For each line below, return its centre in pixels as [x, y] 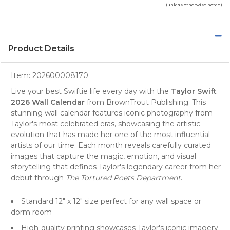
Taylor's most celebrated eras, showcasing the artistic [106, 123]
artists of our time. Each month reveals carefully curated [111, 145]
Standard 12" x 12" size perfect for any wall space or [111, 201]
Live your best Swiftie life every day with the [91, 91]
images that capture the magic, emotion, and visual [103, 156]
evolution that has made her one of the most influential [110, 134]
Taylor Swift [194, 91]
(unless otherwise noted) [194, 4]
